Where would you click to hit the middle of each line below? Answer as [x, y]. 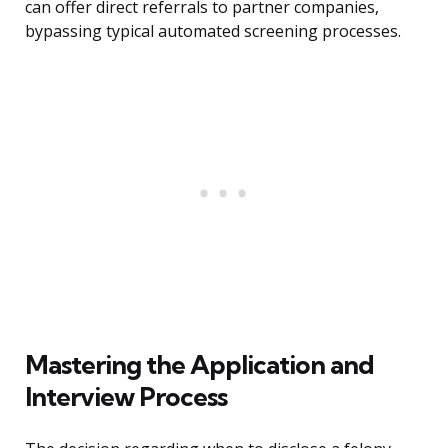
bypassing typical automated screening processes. [213, 31]
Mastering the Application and [199, 365]
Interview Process [126, 397]
